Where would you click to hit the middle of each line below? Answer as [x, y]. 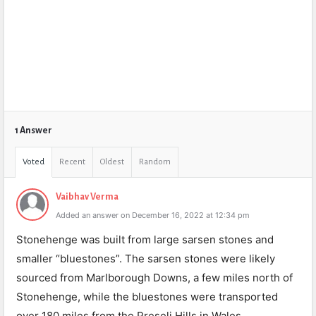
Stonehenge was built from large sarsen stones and [145, 239]
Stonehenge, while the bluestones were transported [147, 297]
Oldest [112, 162]
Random [155, 162]
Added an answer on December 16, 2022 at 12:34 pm [153, 215]
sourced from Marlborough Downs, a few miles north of [154, 278]
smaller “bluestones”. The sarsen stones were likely [146, 259]
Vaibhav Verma [87, 197]
